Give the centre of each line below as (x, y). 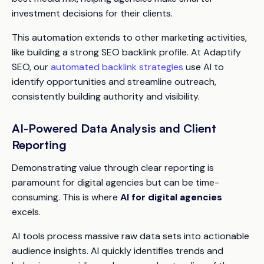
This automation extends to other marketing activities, (129, 38)
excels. (26, 212)
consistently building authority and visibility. (106, 97)
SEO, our (31, 67)
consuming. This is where (66, 197)
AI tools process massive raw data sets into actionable (131, 236)
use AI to (204, 67)
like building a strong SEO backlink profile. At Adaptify (126, 52)
